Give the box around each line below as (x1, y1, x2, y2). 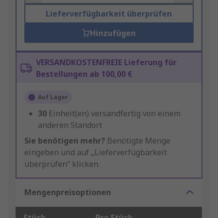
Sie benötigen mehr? (24, 135, 105, 146)
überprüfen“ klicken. (24, 159, 100, 170)
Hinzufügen (90, 28, 136, 39)
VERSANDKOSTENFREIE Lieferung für (36, 57, 177, 68)
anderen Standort (38, 120, 102, 131)
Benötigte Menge (105, 135, 170, 146)
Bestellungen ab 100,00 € (36, 69, 132, 80)
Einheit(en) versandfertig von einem (49, 108, 181, 119)
